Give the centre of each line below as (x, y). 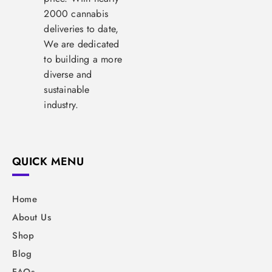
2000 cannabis (76, 14)
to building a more (83, 59)
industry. (61, 105)
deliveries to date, (81, 29)
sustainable (67, 90)
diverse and (68, 75)
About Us (32, 218)
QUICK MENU (48, 162)
